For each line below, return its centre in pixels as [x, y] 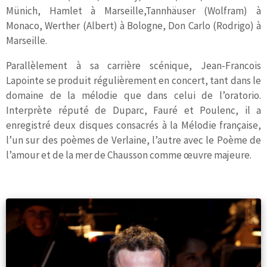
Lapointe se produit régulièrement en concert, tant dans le [133, 80]
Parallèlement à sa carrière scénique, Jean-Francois [133, 65]
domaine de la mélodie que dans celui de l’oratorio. [133, 95]
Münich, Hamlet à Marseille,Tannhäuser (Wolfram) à [133, 10]
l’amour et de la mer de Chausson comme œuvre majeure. [129, 155]
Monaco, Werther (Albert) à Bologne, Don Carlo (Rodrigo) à [133, 25]
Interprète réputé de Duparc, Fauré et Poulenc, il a [133, 110]
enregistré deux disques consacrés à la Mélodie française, [133, 125]
